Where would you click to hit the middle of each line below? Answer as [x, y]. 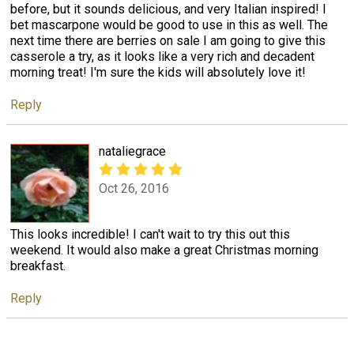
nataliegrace [132, 152]
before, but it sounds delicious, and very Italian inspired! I [168, 9]
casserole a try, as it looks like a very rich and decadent [162, 57]
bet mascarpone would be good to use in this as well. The [169, 25]
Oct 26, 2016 [134, 188]
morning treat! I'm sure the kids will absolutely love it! [158, 73]
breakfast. [38, 266]
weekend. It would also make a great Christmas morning [164, 250]
